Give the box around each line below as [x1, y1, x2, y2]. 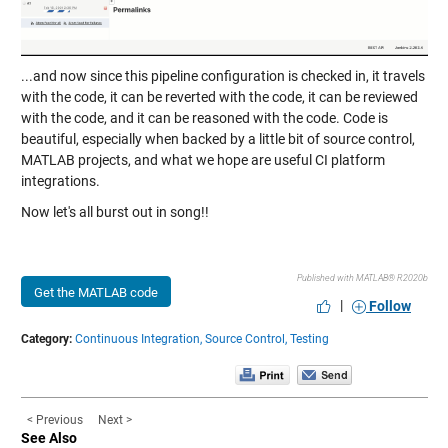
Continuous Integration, [74, 331, 202, 346]
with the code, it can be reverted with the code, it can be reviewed [20, 88, 418, 105]
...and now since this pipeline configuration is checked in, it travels [20, 67, 425, 84]
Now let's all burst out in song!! [20, 203, 209, 220]
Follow [369, 298, 411, 315]
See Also [20, 429, 77, 446]
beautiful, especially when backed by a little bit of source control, [20, 130, 415, 147]
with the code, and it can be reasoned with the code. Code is [20, 109, 388, 126]
